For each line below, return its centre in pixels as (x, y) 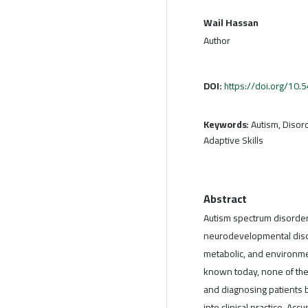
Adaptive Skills (233, 140)
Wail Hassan (231, 22)
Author (217, 40)
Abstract (225, 198)
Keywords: (228, 124)
